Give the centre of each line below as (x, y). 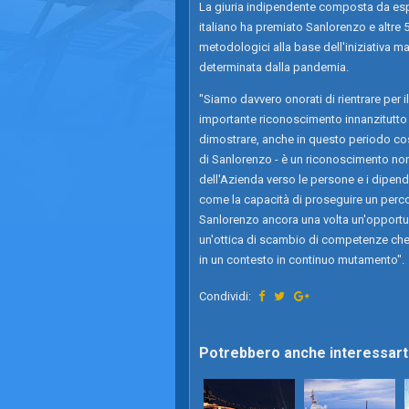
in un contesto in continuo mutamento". (302, 260)
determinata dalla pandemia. (274, 67)
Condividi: (226, 296)
